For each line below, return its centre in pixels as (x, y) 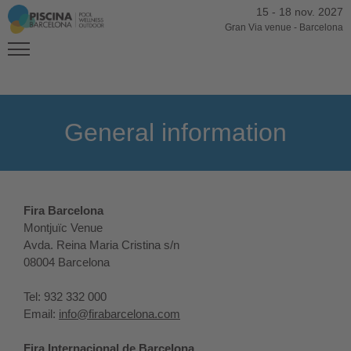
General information (175, 132)
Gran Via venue (258, 27)
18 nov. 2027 (311, 12)
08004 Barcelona (67, 262)
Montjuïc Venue (63, 228)
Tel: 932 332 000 (65, 297)
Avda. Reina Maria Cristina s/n (101, 245)
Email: (41, 314)
